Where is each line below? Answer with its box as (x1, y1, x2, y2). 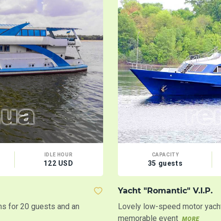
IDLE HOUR (44, 151, 73, 157)
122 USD (43, 159, 74, 167)
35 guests (147, 159, 183, 167)
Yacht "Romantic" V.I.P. (118, 185, 213, 195)
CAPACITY (151, 151, 179, 157)
